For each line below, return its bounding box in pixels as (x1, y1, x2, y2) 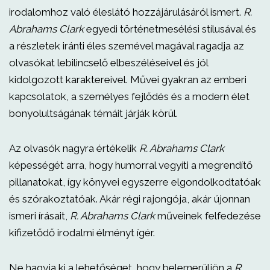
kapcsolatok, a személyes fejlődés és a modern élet (9, 90, 250, 102)
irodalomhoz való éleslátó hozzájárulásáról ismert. (9, 6, 243, 18)
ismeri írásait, (9, 210, 70, 222)
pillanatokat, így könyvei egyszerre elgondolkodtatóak (9, 176, 261, 188)
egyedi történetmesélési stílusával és (84, 23, 256, 35)
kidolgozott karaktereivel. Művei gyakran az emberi (9, 74, 246, 86)
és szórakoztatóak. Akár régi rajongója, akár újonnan (9, 193, 250, 205)
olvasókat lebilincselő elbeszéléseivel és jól (9, 57, 208, 69)
